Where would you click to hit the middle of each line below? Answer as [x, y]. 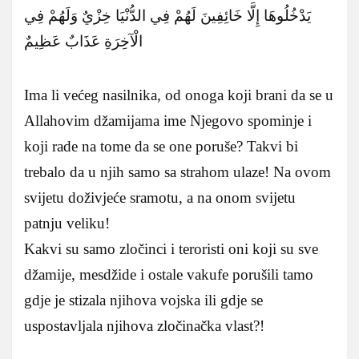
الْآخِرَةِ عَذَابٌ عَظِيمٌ [83, 41]
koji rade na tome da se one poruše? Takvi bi [161, 146]
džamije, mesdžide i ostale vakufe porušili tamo [169, 274]
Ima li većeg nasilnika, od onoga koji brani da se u [179, 95]
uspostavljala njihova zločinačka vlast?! [144, 325]
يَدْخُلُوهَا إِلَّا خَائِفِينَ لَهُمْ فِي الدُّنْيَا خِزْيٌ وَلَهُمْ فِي [167, 15]
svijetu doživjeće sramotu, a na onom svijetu [160, 197]
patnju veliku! [67, 223]
